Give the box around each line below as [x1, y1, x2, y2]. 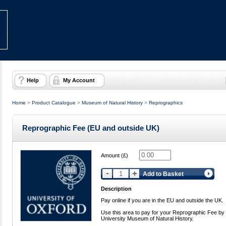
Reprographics [149, 100, 183, 105]
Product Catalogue [32, 100, 76, 105]
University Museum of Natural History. [101, 215, 194, 222]
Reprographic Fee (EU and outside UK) [22, 124, 159, 132]
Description [101, 186, 132, 192]
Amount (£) [101, 152, 128, 158]
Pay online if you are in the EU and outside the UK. [101, 197, 223, 204]
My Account [63, 77, 95, 83]
